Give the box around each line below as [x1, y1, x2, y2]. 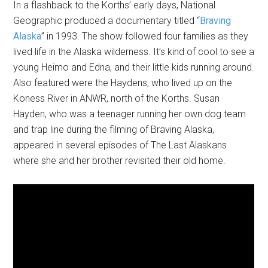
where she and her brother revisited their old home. [13, 154, 226, 166]
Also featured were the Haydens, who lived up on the [13, 77, 233, 89]
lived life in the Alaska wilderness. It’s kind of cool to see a [13, 45, 255, 57]
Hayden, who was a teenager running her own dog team [13, 108, 246, 120]
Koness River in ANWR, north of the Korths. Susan [13, 92, 220, 104]
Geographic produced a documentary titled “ [13, 14, 200, 26]
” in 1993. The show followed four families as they [41, 30, 249, 42]
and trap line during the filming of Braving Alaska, [13, 123, 215, 135]
